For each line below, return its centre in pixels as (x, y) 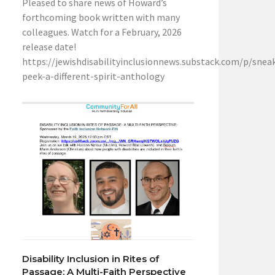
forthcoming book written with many (101, 17)
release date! (49, 47)
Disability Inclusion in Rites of (91, 259)
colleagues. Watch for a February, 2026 (102, 32)
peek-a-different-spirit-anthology (93, 76)
